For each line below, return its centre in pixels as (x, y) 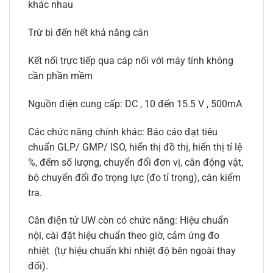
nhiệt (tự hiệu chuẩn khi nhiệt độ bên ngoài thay (132, 251)
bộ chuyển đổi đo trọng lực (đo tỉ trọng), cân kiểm (134, 177)
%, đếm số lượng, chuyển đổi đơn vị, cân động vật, (136, 162)
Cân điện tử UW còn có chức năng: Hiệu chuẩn (128, 221)
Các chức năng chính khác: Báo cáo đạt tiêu (123, 132)
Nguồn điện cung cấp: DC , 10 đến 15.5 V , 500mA (135, 104)
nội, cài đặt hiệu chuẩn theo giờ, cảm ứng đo (124, 236)
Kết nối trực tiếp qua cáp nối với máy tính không (131, 61)
